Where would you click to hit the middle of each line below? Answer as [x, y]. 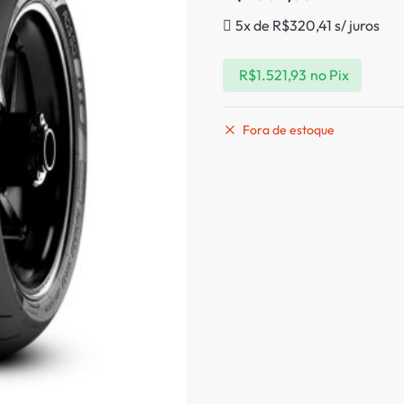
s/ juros [356, 25]
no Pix [330, 75]
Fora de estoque [289, 130]
